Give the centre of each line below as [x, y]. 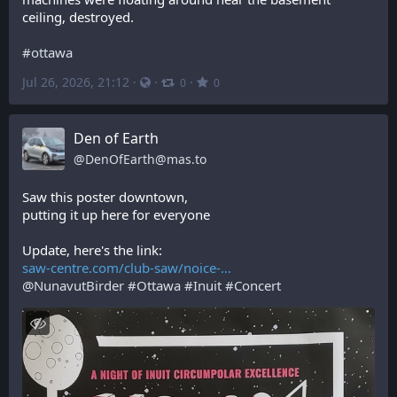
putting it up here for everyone [116, 214]
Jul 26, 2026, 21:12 [76, 82]
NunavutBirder [79, 285]
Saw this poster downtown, [105, 197]
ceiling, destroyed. [78, 17]
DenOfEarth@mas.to [146, 159]
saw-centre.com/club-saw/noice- [121, 268]
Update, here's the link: [92, 250]
